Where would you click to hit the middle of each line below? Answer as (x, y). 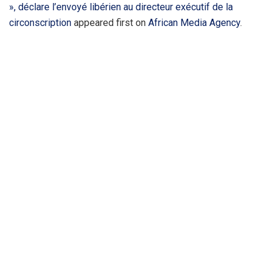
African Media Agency (194, 22)
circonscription (40, 22)
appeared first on (110, 22)
